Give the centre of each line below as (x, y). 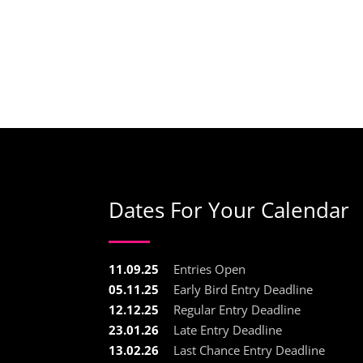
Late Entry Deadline (228, 329)
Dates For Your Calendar (229, 209)
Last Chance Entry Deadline (250, 350)
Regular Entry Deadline (237, 309)
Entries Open (210, 269)
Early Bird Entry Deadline (243, 289)
